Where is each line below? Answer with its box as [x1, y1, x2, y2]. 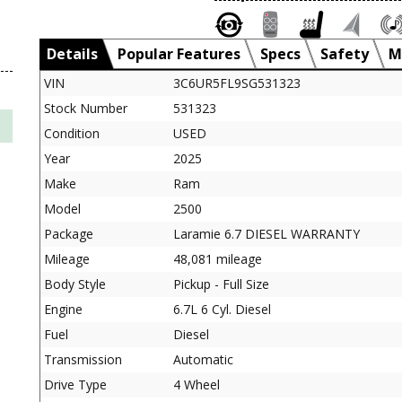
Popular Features [118, 44, 240, 64]
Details [47, 44, 98, 64]
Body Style [44, 275, 106, 293]
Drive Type [44, 376, 107, 393]
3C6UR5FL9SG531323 [173, 74, 301, 92]
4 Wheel [173, 376, 220, 393]
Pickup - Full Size [173, 275, 269, 293]
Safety [320, 44, 369, 64]
